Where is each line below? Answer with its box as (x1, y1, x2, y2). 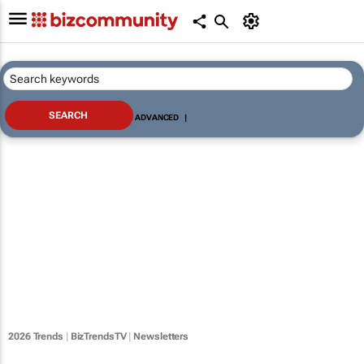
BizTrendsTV (70, 330, 127, 342)
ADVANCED (135, 113, 180, 123)
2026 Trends (8, 330, 63, 342)
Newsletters (133, 330, 189, 342)
